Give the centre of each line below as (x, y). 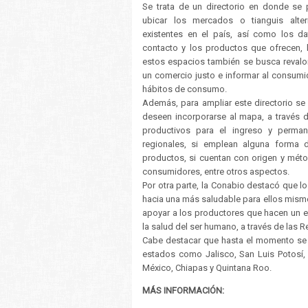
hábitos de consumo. (186, 89)
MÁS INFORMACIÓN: (183, 290)
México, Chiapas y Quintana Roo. (207, 268)
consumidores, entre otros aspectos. (216, 172)
